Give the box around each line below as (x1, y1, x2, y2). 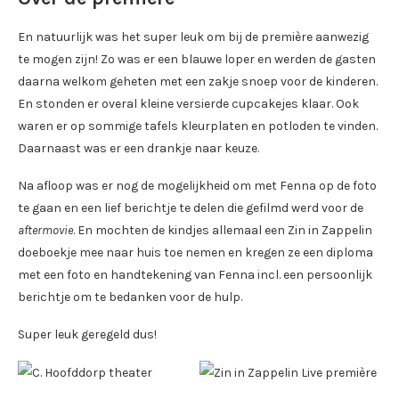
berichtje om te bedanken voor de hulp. (18, 289, 242, 305)
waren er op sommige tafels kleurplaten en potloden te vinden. (18, 118, 378, 134)
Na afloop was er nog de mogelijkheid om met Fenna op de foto (18, 177, 377, 193)
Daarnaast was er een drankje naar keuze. (18, 140, 259, 156)
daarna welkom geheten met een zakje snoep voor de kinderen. (18, 73, 378, 89)
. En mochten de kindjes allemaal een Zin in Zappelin (73, 222, 372, 238)
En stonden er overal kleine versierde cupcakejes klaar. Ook (18, 95, 359, 111)
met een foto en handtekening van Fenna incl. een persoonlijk (18, 266, 372, 282)
